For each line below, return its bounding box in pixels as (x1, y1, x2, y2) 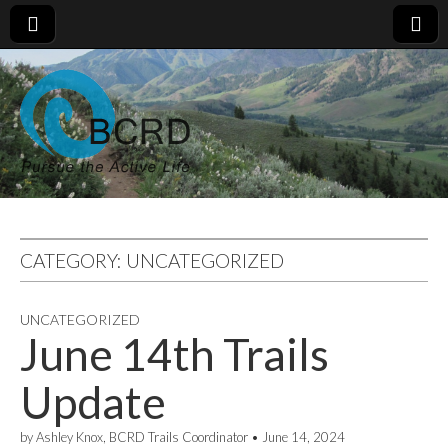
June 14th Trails (20, 328, 329, 380)
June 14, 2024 (262, 429, 345, 445)
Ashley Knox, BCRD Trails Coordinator (36, 429, 248, 445)
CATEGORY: (20, 249, 126, 272)
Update (20, 376, 166, 428)
